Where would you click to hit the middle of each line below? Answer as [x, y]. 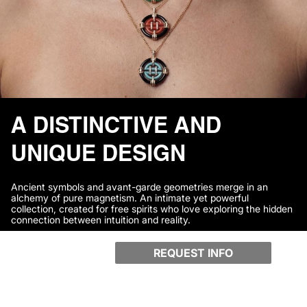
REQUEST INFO [194, 253]
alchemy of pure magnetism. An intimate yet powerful [130, 198]
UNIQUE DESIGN [98, 151]
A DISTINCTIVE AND [116, 123]
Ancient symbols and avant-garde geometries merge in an [139, 187]
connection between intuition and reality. [101, 220]
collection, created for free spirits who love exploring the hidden [152, 209]
